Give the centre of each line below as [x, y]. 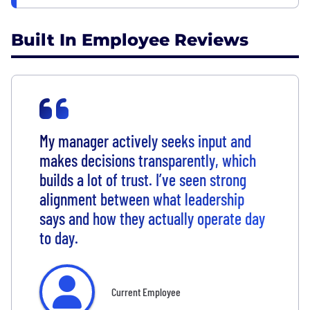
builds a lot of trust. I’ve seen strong [143, 180]
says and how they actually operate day [152, 219]
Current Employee [146, 292]
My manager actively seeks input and [145, 141]
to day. [59, 238]
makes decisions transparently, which [148, 161]
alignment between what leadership [142, 199]
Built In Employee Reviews [130, 40]
